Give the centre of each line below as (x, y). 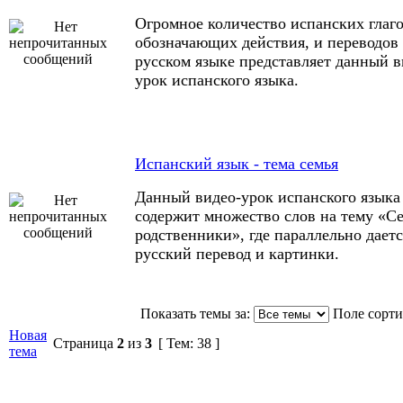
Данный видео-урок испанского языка (268, 197)
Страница (83, 343)
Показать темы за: (195, 313)
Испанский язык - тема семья (237, 164)
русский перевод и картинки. (237, 254)
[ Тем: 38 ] (189, 343)
